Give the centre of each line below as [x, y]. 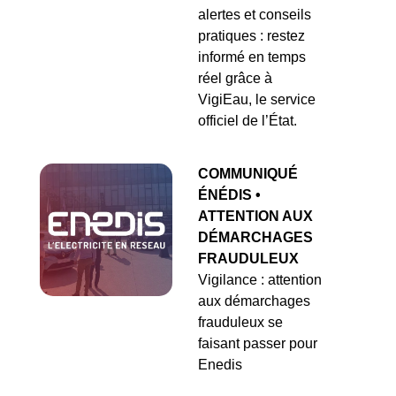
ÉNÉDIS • [229, 195]
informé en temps [252, 57]
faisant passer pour [258, 344]
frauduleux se [240, 323]
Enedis [220, 365]
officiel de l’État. [247, 121]
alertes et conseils [255, 15]
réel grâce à [235, 79]
